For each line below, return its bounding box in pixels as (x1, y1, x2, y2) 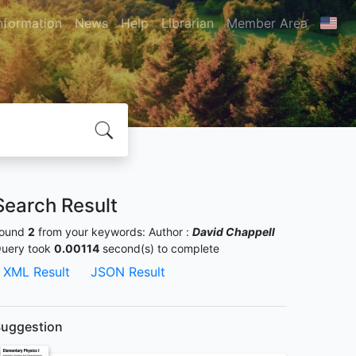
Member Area (226, 15, 308, 31)
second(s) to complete (99, 242, 219, 255)
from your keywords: (35, 225, 149, 238)
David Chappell (192, 225, 275, 238)
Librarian (161, 15, 214, 31)
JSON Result (91, 264, 165, 280)
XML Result (3, 264, 70, 280)
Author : (149, 225, 192, 238)
